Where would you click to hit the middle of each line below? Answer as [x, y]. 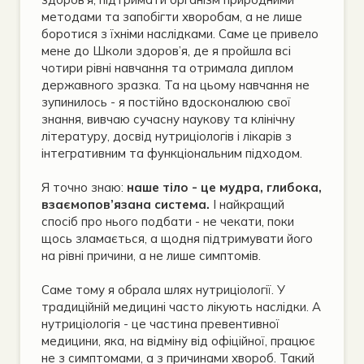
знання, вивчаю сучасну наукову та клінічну [168, 119]
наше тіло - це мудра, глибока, [224, 188]
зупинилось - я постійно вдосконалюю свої [166, 102]
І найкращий [247, 205]
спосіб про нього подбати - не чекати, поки [168, 222]
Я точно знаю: [84, 188]
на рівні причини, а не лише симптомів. [151, 256]
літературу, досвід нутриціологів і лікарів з [167, 136]
